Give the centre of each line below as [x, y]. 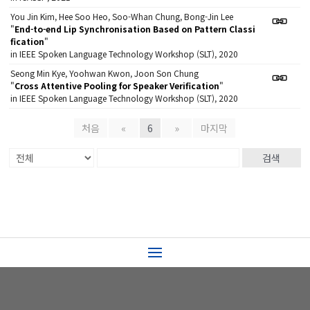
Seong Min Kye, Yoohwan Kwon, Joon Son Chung [105, 73]
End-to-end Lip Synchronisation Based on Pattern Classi [135, 28]
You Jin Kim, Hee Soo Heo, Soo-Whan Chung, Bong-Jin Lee [122, 16]
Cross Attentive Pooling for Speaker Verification [117, 85]
